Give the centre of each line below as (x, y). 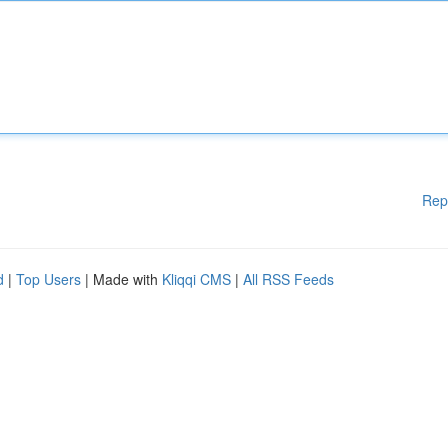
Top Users (48, 279)
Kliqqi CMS (196, 279)
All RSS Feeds (288, 279)
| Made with (121, 279)
